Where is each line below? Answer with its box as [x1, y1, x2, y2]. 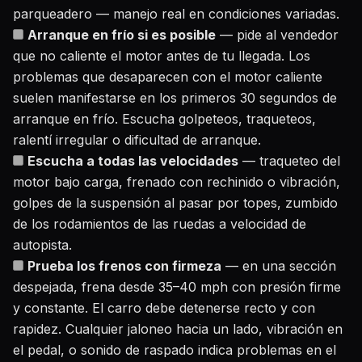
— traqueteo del [238, 153, 340, 169]
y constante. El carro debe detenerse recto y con [13, 300, 315, 316]
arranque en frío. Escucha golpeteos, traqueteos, [13, 111, 316, 127]
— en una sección [221, 258, 336, 274]
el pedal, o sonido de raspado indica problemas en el [13, 342, 336, 358]
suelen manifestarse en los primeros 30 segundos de [13, 90, 337, 106]
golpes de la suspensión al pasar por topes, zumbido [13, 195, 338, 211]
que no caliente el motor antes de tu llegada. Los [13, 48, 310, 64]
